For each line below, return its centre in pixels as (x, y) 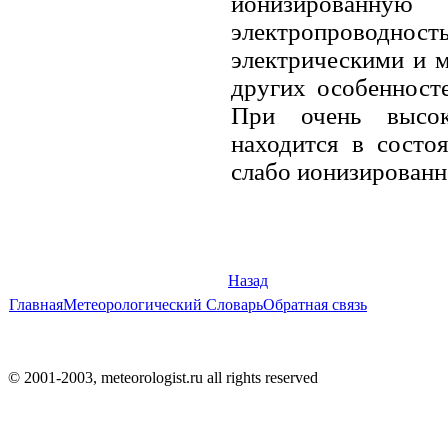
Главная (36, 304)
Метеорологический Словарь (163, 304)
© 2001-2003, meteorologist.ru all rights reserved (163, 377)
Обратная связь (315, 304)
